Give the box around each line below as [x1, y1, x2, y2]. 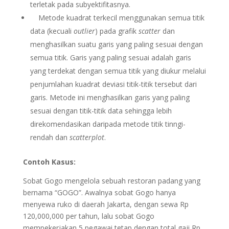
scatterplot [69, 132, 104, 142]
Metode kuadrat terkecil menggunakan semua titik [30, 13, 204, 22]
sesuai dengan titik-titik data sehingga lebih [30, 106, 172, 116]
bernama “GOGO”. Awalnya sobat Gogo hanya [22, 188, 176, 197]
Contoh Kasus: [22, 157, 76, 167]
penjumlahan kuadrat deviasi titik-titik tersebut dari [30, 79, 197, 89]
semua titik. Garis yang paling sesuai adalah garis [30, 53, 191, 62]
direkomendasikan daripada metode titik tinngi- [30, 119, 186, 129]
